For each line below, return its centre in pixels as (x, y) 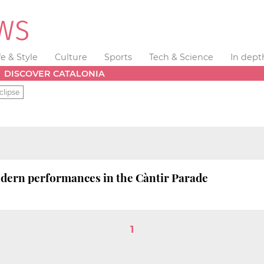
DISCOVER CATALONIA (55, 73)
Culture (71, 57)
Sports (118, 57)
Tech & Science (181, 57)
